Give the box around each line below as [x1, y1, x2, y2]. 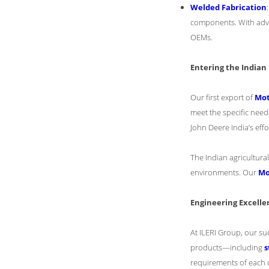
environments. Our [190, 167, 258, 178]
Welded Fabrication [190, 2, 267, 13]
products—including [190, 242, 264, 253]
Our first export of [190, 92, 255, 103]
